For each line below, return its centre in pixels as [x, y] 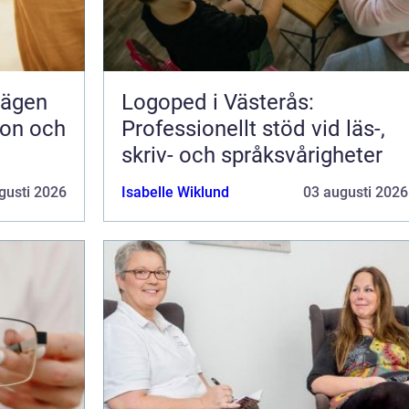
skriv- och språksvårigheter [252, 155]
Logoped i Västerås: [218, 102]
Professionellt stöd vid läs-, [253, 128]
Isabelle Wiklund [175, 192]
